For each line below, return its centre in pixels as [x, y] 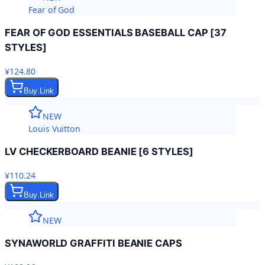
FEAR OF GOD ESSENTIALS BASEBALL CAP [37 [116, 33]
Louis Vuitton [55, 128]
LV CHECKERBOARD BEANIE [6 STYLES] [99, 152]
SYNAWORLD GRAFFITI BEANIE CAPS [93, 243]
